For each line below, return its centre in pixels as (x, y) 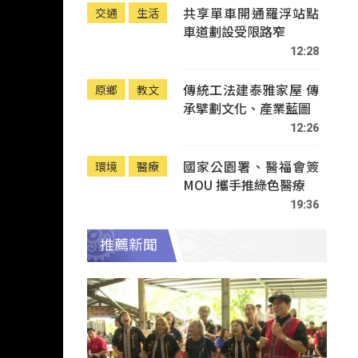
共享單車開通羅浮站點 (251, 12)
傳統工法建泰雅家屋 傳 (251, 89)
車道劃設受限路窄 (234, 31)
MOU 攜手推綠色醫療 (244, 184)
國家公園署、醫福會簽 (251, 166)
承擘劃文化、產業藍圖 (247, 107)
